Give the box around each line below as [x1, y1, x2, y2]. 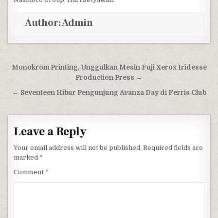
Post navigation [5, 60, 102, 77]
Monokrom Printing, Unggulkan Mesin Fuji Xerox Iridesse [11, 64, 207, 71]
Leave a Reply [14, 124, 87, 139]
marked [14, 154, 40, 161]
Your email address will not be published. [14, 144, 142, 151]
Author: [25, 17, 62, 29]
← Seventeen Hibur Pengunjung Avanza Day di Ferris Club [12, 89, 206, 96]
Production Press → [75, 74, 143, 81]
